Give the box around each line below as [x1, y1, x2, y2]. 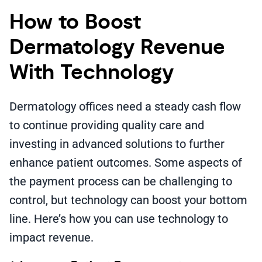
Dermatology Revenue [9, 34, 225, 61]
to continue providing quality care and [9, 118, 204, 132]
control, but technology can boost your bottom [9, 193, 247, 207]
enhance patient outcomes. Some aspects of [9, 156, 242, 170]
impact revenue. [9, 230, 94, 244]
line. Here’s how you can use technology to [9, 212, 228, 226]
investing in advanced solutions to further [9, 137, 225, 151]
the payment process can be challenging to [9, 174, 232, 188]
